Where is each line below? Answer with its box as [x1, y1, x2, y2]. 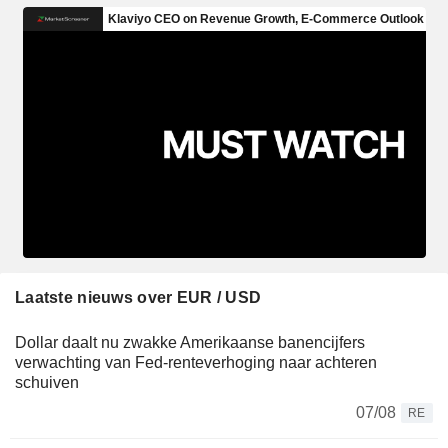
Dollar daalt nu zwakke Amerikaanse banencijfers [15, 333, 365, 351]
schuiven [15, 373, 79, 391]
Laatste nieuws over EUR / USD [15, 288, 262, 306]
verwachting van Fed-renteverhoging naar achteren [15, 353, 377, 371]
